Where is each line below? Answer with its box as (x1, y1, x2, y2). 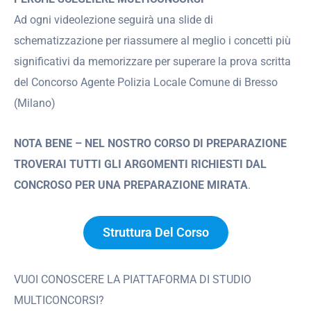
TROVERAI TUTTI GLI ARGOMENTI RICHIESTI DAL (14, 158, 267, 171)
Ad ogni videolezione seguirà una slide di (14, 12, 213, 26)
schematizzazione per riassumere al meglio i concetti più (14, 33, 291, 47)
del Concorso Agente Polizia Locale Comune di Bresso (14, 75, 278, 89)
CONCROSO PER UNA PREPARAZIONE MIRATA (14, 178, 248, 192)
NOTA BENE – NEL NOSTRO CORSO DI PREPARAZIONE (14, 137, 287, 151)
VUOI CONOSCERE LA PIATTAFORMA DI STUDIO (14, 272, 251, 286)
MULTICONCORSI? (14, 293, 104, 307)
